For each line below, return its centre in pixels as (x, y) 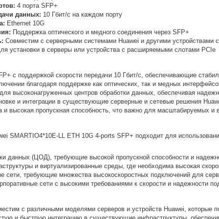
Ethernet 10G (25, 23)
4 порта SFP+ (36, 5)
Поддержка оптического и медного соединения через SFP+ (100, 32)
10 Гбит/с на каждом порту (82, 14)
